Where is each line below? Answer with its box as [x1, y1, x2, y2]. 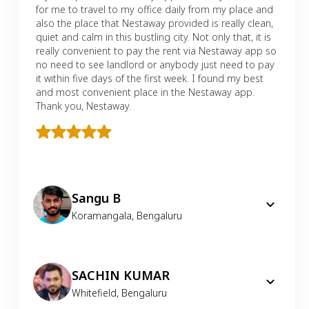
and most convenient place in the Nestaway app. [36, 85, 255, 99]
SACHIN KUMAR [72, 266, 170, 283]
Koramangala [72, 208, 132, 222]
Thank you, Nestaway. [36, 99, 131, 112]
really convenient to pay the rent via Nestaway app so [36, 43, 277, 57]
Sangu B [72, 189, 121, 206]
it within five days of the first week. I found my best [36, 71, 263, 85]
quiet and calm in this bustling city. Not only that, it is [36, 30, 271, 43]
